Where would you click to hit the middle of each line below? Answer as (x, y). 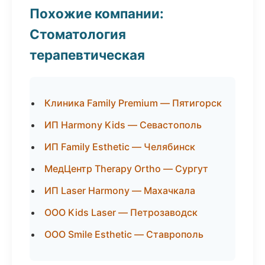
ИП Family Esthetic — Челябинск (120, 147)
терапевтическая (87, 55)
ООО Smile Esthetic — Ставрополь (124, 234)
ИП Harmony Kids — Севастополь (123, 125)
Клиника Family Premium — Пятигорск (133, 103)
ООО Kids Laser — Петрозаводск (121, 212)
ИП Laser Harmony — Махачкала (120, 190)
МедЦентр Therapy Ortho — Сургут (126, 169)
